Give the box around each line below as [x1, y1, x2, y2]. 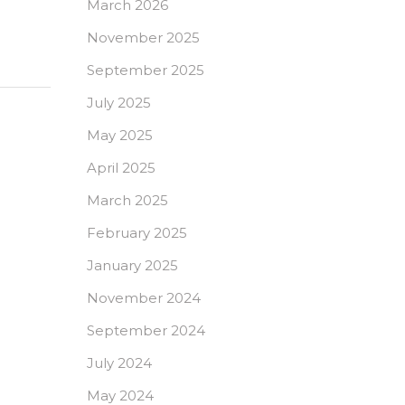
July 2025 [87, 94, 151, 111]
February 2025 [87, 224, 187, 241]
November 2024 [87, 289, 201, 306]
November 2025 [87, 29, 200, 46]
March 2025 [87, 192, 168, 209]
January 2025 [87, 257, 178, 274]
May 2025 [87, 127, 153, 144]
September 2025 [87, 61, 204, 79]
